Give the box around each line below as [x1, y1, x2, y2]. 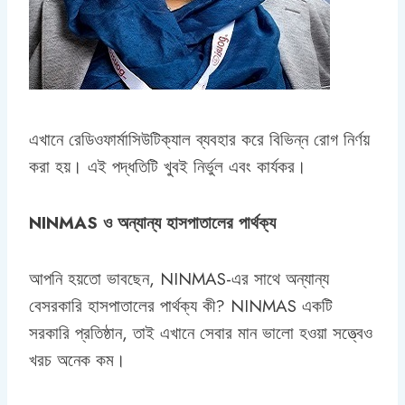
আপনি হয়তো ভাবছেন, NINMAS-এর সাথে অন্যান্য [29, 266, 329, 291]
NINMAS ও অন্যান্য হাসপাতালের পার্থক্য [29, 210, 276, 235]
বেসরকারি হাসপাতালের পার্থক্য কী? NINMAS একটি [29, 293, 333, 318]
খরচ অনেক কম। [29, 347, 126, 372]
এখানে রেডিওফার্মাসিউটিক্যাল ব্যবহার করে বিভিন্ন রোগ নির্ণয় [29, 127, 370, 152]
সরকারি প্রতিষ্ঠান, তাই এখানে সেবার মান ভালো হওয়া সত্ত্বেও [29, 320, 372, 345]
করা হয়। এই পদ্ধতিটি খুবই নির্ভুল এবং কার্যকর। [29, 154, 306, 179]
